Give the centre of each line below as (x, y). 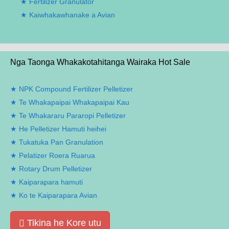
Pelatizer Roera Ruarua (57, 156)
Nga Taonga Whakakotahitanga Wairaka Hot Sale (100, 62)
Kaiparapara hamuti (51, 182)
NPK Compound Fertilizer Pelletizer (76, 89)
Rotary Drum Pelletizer (55, 169)
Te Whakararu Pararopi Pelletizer (72, 116)
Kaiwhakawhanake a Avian (72, 15)
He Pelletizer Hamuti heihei (63, 129)
